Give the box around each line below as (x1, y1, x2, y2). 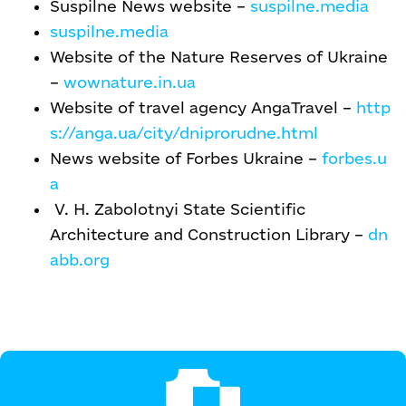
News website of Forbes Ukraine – (50, 150, 322, 167)
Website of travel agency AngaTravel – (50, 99, 356, 116)
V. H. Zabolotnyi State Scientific (50, 200, 305, 217)
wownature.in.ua (63, 73, 196, 91)
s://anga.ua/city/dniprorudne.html (50, 124, 318, 141)
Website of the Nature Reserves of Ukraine (50, 48, 388, 65)
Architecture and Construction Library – (50, 226, 368, 243)
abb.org (50, 251, 110, 268)
